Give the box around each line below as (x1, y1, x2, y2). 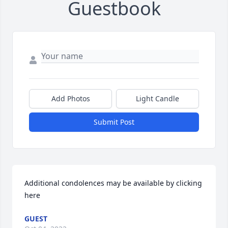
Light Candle (136, 94, 179, 104)
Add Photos (51, 94, 90, 104)
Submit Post (94, 117, 134, 127)
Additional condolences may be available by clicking (24, 178, 202, 188)
